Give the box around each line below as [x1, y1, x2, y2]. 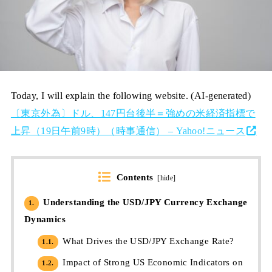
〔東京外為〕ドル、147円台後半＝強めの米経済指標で [10, 107, 256, 120]
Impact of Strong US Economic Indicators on [59, 257, 243, 268]
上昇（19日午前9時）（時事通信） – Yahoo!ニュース [10, 125, 246, 137]
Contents [116, 172, 154, 182]
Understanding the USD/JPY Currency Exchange [40, 197, 248, 208]
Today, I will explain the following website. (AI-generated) [10, 90, 251, 102]
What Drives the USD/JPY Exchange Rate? [59, 236, 234, 246]
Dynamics [24, 214, 66, 225]
